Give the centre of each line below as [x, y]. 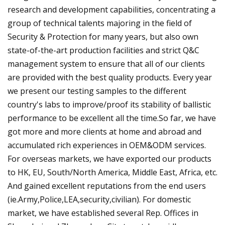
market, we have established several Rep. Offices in [103, 213]
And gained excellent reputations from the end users [107, 186]
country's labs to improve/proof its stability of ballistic [109, 104]
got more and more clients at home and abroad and [104, 131]
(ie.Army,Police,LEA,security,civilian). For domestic [99, 199]
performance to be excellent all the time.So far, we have [112, 118]
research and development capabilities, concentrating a [111, 9]
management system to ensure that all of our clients [106, 64]
